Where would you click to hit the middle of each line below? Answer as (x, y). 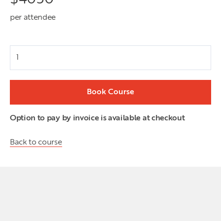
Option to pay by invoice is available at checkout (97, 118)
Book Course (110, 92)
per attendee (33, 18)
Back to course (36, 143)
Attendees (25, 42)
